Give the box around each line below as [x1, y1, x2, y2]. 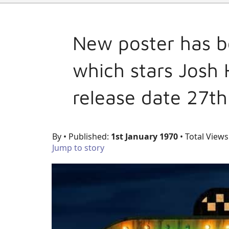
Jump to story [52, 142, 104, 154]
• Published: [63, 131, 111, 143]
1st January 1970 [111, 131, 178, 143]
